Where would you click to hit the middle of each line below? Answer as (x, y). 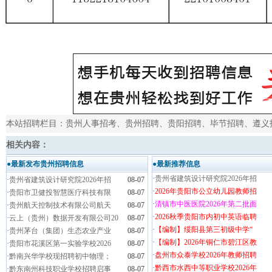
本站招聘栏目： (36, 124)
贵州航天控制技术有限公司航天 (60, 205)
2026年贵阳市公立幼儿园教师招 (206, 191)
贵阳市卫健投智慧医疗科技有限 (60, 192)
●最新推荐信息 (176, 164)
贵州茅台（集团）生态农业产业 (60, 231)
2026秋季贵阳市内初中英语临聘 (206, 217)
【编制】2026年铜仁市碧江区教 (206, 242)
